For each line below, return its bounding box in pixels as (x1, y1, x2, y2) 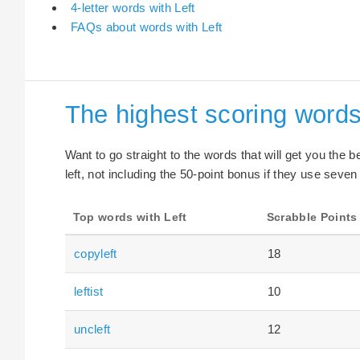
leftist (74, 284, 104, 298)
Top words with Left (72, 211, 187, 223)
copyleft (74, 246, 117, 260)
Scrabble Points (266, 211, 358, 223)
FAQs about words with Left (71, 20, 223, 35)
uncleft (74, 321, 111, 336)
